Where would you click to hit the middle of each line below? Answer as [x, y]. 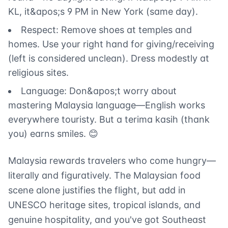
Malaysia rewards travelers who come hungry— [112, 161]
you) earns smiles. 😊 [53, 134]
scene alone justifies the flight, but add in [97, 190]
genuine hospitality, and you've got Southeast [107, 220]
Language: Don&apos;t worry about [99, 91]
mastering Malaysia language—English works [107, 105]
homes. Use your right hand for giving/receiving [111, 44]
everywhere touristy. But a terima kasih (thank [109, 120]
